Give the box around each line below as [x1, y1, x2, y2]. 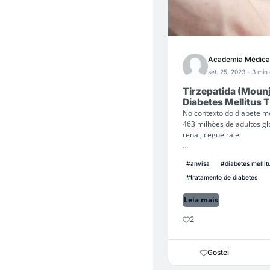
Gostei [207, 248, 229, 257]
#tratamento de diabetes [186, 174, 257, 181]
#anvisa [186, 160, 210, 167]
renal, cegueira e [183, 130, 239, 140]
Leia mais [184, 195, 218, 205]
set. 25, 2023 [208, 67, 247, 75]
